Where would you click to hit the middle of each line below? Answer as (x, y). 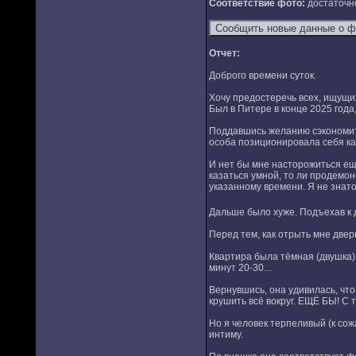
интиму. (226, 335)
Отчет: (224, 53)
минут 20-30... (240, 268)
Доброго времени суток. (262, 75)
